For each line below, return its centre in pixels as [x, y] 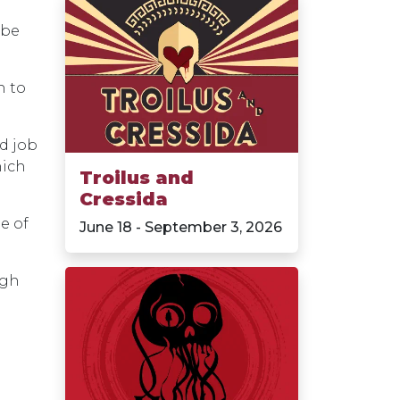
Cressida [124, 199]
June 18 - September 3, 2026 [181, 227]
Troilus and [137, 177]
